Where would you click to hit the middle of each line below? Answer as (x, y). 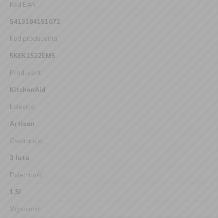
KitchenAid (28, 90)
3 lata (20, 158)
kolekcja (22, 107)
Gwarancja (26, 141)
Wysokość (25, 209)
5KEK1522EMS (33, 55)
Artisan (22, 124)
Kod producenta (34, 38)
